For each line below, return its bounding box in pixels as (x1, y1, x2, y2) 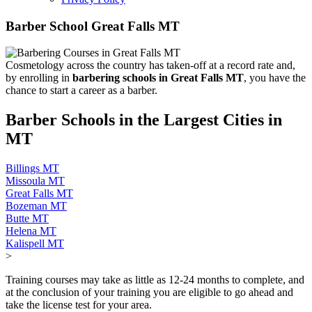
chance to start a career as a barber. (6, 84, 157, 97)
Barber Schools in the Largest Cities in (6, 111, 282, 130)
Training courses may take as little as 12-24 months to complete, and (6, 274, 304, 286)
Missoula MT (6, 175, 65, 187)
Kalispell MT (6, 237, 64, 250)
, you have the (244, 72, 306, 84)
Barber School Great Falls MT (6, 18, 180, 33)
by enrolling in (6, 72, 72, 84)
